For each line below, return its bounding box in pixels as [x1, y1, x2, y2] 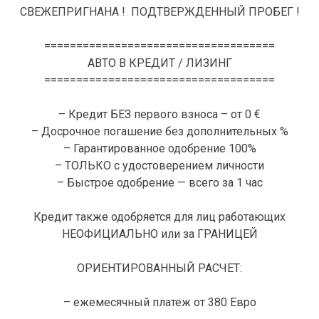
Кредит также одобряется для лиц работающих [33, 210, 286, 224]
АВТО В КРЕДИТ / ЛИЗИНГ [87, 56, 232, 70]
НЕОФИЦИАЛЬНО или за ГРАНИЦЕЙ [61, 227, 258, 241]
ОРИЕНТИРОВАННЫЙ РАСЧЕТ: [77, 261, 242, 276]
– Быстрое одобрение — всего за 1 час [56, 176, 263, 190]
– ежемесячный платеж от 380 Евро [63, 296, 256, 310]
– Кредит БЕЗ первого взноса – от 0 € [58, 108, 261, 122]
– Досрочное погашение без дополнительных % [31, 125, 288, 139]
